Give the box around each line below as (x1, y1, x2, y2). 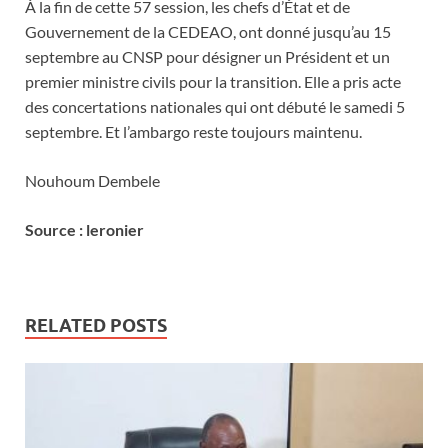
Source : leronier (25, 219, 144, 239)
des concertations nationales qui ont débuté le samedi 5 (25, 96, 405, 116)
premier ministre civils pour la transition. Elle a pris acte (25, 71, 401, 91)
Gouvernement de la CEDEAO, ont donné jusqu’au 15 (25, 21, 391, 41)
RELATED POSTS (25, 314, 167, 336)
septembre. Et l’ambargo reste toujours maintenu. (25, 121, 362, 141)
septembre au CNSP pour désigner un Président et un (25, 46, 390, 66)
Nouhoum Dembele (25, 170, 160, 190)
